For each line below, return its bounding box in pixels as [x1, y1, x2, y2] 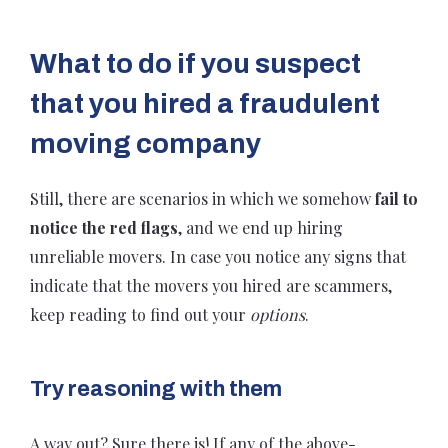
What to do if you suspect [30, 47, 361, 79]
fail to [375, 187, 418, 209]
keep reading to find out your [30, 303, 250, 325]
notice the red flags [30, 216, 178, 238]
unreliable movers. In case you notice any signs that [30, 245, 406, 267]
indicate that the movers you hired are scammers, [30, 274, 392, 296]
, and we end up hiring [178, 216, 343, 238]
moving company [30, 127, 261, 159]
